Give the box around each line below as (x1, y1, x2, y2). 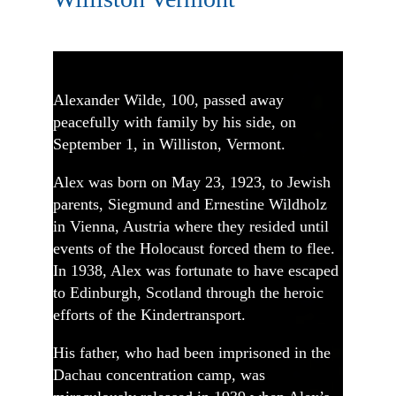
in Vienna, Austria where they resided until (53, 217, 329, 235)
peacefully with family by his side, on (53, 112, 296, 131)
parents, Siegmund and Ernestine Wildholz (53, 194, 327, 213)
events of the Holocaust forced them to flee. (53, 239, 335, 257)
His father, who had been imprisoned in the (53, 343, 331, 362)
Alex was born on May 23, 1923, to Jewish (53, 172, 331, 191)
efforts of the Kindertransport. (53, 305, 246, 324)
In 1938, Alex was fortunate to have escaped (53, 261, 339, 279)
